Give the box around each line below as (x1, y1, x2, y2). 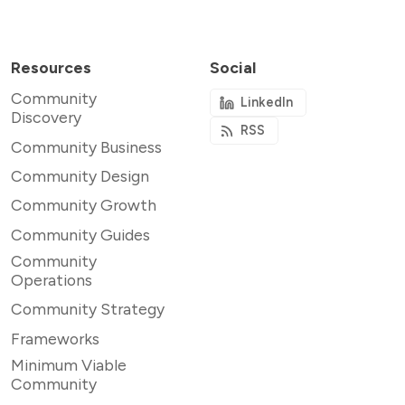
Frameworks (11, 328, 99, 348)
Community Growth (11, 195, 156, 215)
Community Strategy (11, 299, 165, 319)
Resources (11, 58, 91, 78)
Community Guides (11, 224, 150, 244)
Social (210, 58, 256, 78)
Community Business (11, 137, 162, 156)
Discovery (11, 108, 81, 127)
